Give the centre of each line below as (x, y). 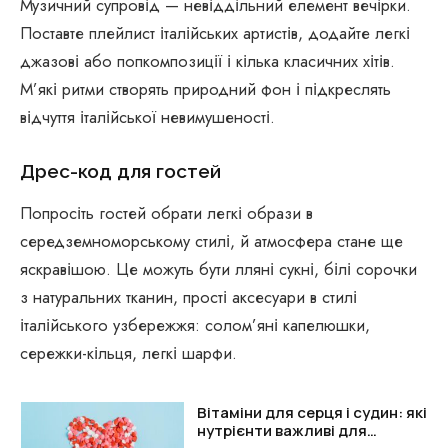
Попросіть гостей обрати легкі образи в (166, 213)
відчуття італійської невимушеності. (147, 117)
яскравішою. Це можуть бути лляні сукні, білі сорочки (218, 269)
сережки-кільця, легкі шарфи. (128, 353)
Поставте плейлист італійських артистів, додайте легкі (215, 33)
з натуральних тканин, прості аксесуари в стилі (188, 297)
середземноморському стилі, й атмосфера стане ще (211, 241)
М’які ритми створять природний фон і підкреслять (205, 89)
